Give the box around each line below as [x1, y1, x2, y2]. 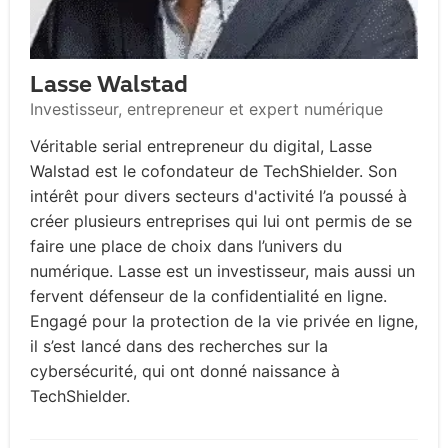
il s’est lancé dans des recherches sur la [30, 336, 328, 357]
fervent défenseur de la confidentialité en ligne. [30, 286, 387, 307]
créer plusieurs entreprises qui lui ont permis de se [30, 211, 412, 232]
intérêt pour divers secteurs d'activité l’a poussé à [30, 186, 407, 207]
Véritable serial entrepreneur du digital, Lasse [30, 136, 372, 157]
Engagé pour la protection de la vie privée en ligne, [30, 311, 418, 332]
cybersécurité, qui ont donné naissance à [30, 361, 340, 382]
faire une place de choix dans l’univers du [30, 236, 342, 257]
